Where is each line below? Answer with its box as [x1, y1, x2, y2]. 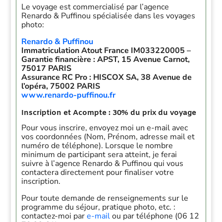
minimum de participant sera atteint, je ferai [21, 149, 177, 160]
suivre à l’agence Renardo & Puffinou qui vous [21, 158, 184, 169]
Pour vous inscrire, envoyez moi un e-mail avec [21, 122, 188, 133]
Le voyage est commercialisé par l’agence [21, 1, 169, 12]
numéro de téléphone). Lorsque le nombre [21, 140, 173, 151]
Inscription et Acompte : [21, 108, 113, 118]
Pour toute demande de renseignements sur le [21, 193, 189, 204]
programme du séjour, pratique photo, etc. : [21, 202, 176, 213]
